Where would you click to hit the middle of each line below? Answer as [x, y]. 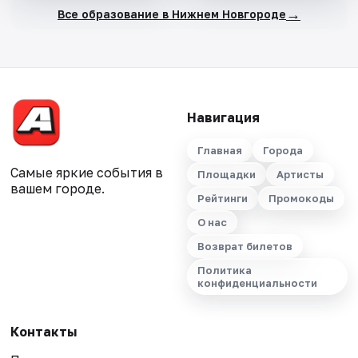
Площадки [226, 175]
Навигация [223, 118]
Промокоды [301, 199]
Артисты [300, 175]
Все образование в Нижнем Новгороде [171, 14]
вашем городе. [58, 189]
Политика [224, 270]
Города [282, 151]
